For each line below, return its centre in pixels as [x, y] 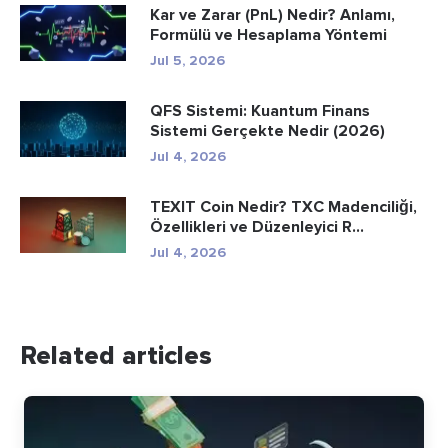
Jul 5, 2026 [187, 60]
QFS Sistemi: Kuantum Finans [260, 110]
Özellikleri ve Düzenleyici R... [257, 226]
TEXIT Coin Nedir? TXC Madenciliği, [283, 206]
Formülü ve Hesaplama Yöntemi [268, 34]
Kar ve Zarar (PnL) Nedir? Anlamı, [272, 14]
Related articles [116, 355]
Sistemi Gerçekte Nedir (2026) [267, 130]
